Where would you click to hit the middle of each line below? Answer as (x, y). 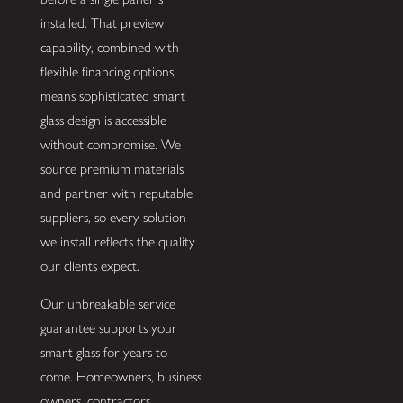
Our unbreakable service (107, 304)
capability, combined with (109, 47)
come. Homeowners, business (121, 377)
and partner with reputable (116, 193)
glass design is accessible (103, 120)
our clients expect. (90, 265)
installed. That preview (102, 22)
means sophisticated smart (112, 95)
